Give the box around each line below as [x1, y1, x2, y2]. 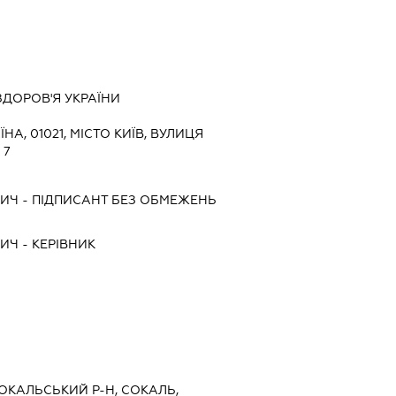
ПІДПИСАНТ [31, 193, 108, 208]
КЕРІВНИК [31, 237, 95, 252]
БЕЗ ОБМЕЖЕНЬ [107, 193, 217, 208]
